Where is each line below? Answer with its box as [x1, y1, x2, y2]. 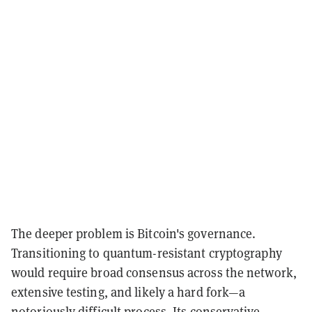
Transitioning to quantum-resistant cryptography [11, 244, 282, 261]
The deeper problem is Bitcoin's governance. [11, 225, 256, 242]
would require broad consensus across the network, [11, 264, 297, 281]
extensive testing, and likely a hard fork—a [11, 283, 246, 300]
